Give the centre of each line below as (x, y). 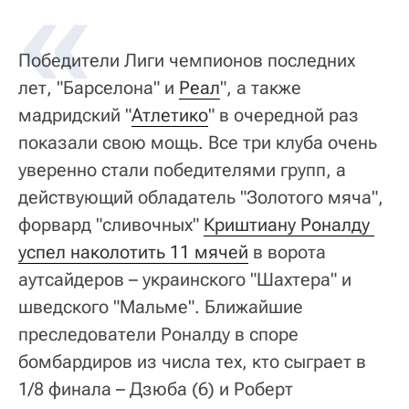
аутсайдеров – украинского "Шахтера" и (185, 279)
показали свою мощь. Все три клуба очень (198, 142)
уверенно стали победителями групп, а (182, 169)
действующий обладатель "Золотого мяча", (201, 197)
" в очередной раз (283, 115)
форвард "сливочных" (111, 224)
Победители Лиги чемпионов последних (187, 60)
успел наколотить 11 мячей (133, 252)
